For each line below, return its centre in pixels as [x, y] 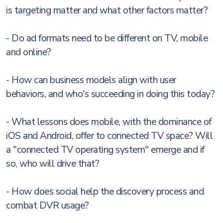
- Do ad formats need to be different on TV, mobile [107, 38]
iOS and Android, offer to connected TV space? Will [109, 136]
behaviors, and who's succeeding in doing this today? [110, 94]
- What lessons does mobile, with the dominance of [109, 122]
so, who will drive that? [53, 164]
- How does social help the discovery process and [105, 192]
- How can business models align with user [91, 80]
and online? [29, 52]
